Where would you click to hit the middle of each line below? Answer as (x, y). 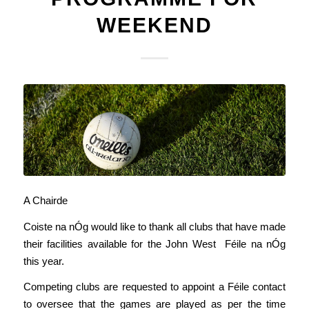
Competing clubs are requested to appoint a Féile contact (154, 287)
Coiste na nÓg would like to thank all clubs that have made (154, 226)
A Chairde (45, 200)
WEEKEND (154, 25)
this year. (43, 261)
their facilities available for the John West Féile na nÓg (154, 243)
